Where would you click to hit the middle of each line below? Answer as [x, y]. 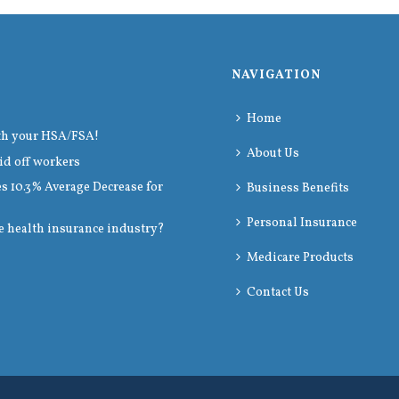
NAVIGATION [277, 75]
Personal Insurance [302, 223]
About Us [273, 154]
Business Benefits [298, 188]
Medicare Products [301, 258]
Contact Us [278, 293]
